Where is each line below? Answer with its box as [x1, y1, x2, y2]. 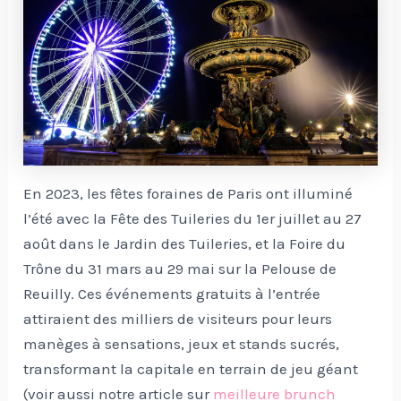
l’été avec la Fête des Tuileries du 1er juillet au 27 [23, 209, 363, 228]
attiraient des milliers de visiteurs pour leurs [23, 310, 333, 328]
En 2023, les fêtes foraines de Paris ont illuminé [23, 184, 354, 203]
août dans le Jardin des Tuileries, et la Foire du [23, 235, 346, 253]
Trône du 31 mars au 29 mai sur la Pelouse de [23, 260, 337, 278]
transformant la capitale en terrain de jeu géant [23, 360, 359, 379]
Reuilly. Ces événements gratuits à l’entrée [23, 285, 321, 303]
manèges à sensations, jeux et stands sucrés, [23, 335, 340, 354]
